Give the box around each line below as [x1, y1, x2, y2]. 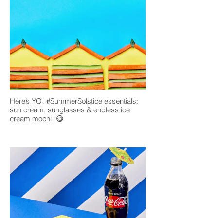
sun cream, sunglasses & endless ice [10, 105, 130, 114]
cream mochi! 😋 [10, 114, 66, 123]
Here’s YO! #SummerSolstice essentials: [10, 96, 138, 106]
